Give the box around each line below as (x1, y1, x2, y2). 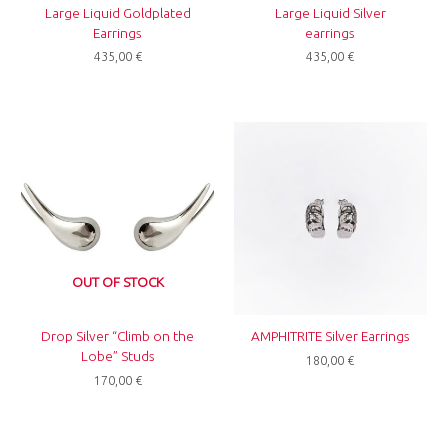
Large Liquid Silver (274, 4, 386, 21)
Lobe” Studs (80, 348, 155, 365)
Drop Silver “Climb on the (41, 328, 195, 345)
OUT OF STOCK (71, 273, 164, 290)
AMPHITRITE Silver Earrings (250, 328, 410, 345)
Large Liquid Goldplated (44, 4, 191, 21)
